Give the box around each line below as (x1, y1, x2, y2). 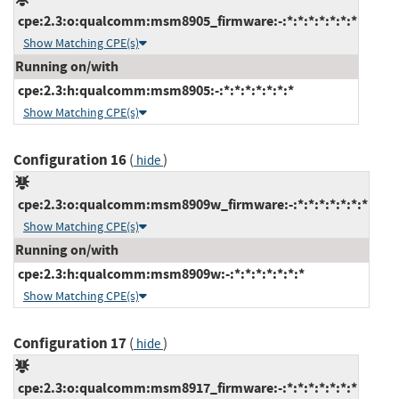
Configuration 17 (13, 332, 126, 354)
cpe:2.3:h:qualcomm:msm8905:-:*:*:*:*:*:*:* (15, 80, 294, 100)
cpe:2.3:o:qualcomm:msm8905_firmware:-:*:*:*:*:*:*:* (15, 11, 357, 30)
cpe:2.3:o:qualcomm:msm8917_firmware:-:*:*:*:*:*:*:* (15, 378, 357, 397)
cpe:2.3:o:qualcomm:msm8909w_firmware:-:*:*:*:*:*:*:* (15, 194, 368, 214)
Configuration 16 (13, 149, 126, 170)
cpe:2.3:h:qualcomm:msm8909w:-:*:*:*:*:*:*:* (15, 264, 305, 283)
